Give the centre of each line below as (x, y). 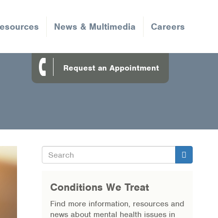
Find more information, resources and (117, 204)
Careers (168, 26)
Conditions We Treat (100, 187)
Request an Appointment (111, 68)
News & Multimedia (95, 26)
